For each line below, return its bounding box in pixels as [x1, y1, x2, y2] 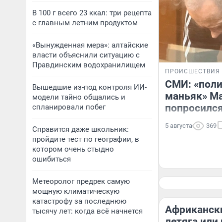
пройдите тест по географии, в [32, 135, 139, 144]
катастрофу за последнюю [32, 197, 126, 206]
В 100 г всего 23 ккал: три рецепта [32, 8, 152, 17]
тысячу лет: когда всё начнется [32, 207, 143, 216]
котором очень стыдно [32, 145, 114, 154]
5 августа [165, 122, 192, 129]
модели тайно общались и [32, 93, 125, 102]
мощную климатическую [32, 187, 119, 196]
